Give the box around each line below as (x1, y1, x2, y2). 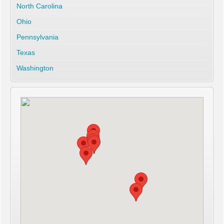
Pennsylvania (16, 33, 58, 41)
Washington (16, 64, 53, 72)
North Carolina (16, 2, 62, 10)
